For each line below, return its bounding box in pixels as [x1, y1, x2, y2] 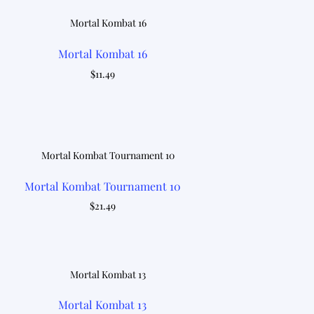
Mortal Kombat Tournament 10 [24, 178, 181, 193]
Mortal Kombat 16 [57, 46, 147, 62]
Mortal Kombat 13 [58, 297, 147, 313]
